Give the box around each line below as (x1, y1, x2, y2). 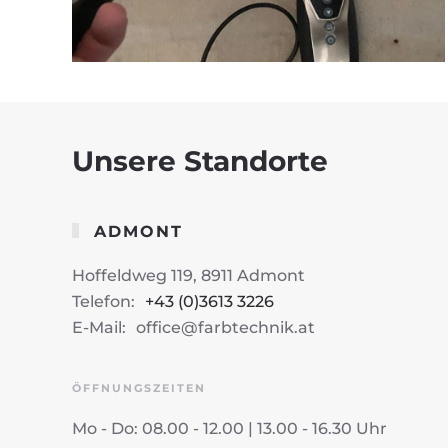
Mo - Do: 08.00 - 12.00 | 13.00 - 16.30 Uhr (72, 418, 387, 438)
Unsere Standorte (72, 143, 328, 178)
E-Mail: (72, 317, 126, 337)
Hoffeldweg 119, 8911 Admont (72, 265, 305, 285)
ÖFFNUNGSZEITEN (72, 380, 206, 395)
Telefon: (72, 291, 135, 311)
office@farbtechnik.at (136, 317, 315, 337)
